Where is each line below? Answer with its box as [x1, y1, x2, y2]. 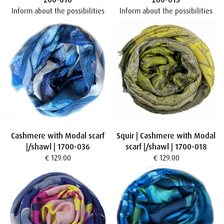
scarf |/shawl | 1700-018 [125, 141, 207, 152]
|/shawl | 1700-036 [25, 141, 90, 152]
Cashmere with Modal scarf [11, 130, 105, 141]
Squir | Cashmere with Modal [116, 130, 216, 141]
